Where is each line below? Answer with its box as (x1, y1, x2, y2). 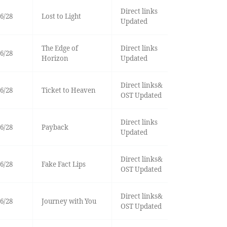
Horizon (41, 54, 68, 63)
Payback (41, 123, 68, 132)
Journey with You (41, 197, 96, 206)
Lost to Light (41, 12, 81, 21)
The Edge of (41, 44, 78, 53)
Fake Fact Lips (41, 160, 86, 169)
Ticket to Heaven (41, 86, 96, 95)
